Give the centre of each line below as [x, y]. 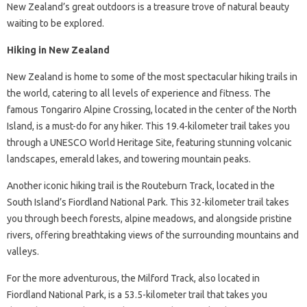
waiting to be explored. [56, 24]
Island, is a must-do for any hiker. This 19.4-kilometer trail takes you [148, 126]
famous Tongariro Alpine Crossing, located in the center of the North [152, 110]
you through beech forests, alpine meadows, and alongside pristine [149, 219]
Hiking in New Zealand [58, 50]
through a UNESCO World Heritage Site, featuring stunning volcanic [149, 143]
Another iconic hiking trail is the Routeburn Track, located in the [141, 186]
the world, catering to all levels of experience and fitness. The [139, 94]
